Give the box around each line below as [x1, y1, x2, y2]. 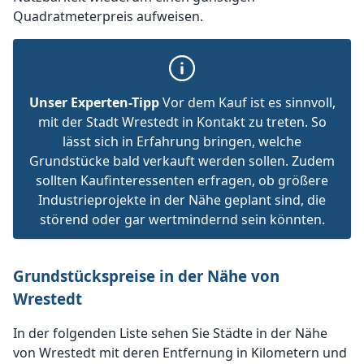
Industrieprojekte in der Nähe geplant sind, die [38, 191, 326, 209]
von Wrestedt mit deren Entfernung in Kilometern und [13, 344, 347, 362]
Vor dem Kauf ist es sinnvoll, [158, 93, 336, 111]
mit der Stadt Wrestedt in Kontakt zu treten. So [37, 113, 327, 131]
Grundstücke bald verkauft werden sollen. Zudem [29, 152, 335, 170]
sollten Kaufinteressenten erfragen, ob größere [36, 171, 328, 189]
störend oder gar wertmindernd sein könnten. [39, 210, 325, 228]
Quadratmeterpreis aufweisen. [13, 7, 203, 25]
